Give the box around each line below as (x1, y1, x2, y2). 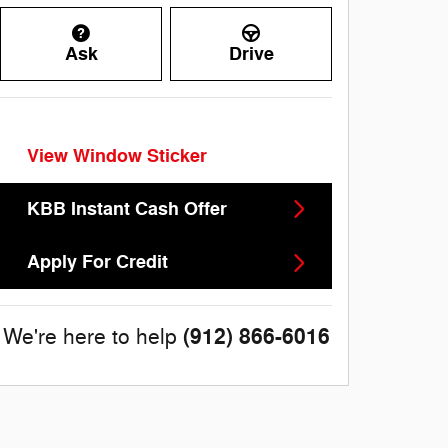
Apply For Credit (27, 250, 168, 275)
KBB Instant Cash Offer (27, 196, 227, 221)
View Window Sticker (27, 143, 207, 168)
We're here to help (2, 324, 177, 351)
